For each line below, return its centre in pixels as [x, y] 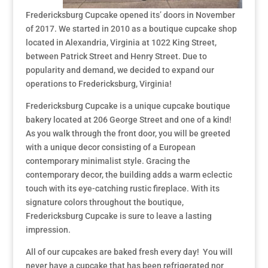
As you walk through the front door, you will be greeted [128, 133]
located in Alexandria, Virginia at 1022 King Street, [121, 42]
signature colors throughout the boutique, [104, 202]
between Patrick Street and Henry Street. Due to [116, 56]
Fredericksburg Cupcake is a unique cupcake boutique [128, 106]
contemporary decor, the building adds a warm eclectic [129, 175]
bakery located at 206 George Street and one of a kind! [128, 120]
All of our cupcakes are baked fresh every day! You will [129, 252]
